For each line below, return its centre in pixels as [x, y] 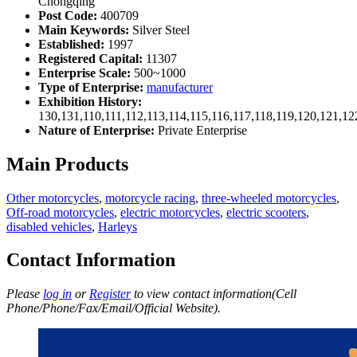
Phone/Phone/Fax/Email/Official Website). [114, 308]
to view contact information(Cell [214, 294]
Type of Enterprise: [91, 87]
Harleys [118, 226]
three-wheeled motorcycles [269, 198]
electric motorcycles [170, 212]
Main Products [67, 164]
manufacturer [180, 87]
